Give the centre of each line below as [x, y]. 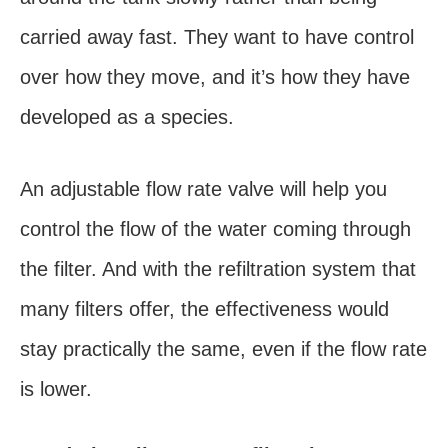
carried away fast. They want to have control [217, 36]
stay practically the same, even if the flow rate [223, 348]
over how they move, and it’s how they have [215, 76]
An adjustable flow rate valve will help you [203, 188]
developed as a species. [127, 116]
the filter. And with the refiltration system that [218, 268]
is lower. [56, 388]
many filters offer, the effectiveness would [204, 308]
